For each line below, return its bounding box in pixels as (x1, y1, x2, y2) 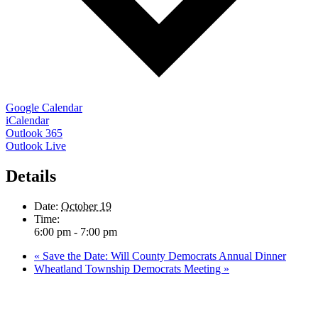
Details (6, 166, 56, 185)
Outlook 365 (6, 126, 62, 139)
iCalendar (6, 114, 49, 126)
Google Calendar (6, 101, 82, 114)
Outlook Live (6, 139, 66, 152)
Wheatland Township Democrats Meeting (34, 262, 224, 275)
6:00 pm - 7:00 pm (34, 225, 117, 238)
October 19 (61, 199, 111, 212)
